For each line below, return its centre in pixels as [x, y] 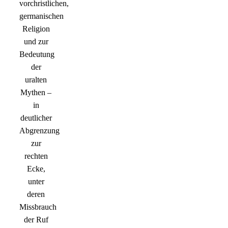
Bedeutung [37, 54]
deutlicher [36, 118]
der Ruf [36, 220]
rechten [36, 156]
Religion [36, 29]
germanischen [41, 16]
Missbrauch [38, 207]
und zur [36, 42]
